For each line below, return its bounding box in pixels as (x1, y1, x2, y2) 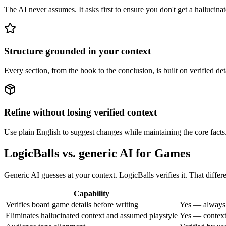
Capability (74, 189, 109, 198)
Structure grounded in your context (4, 45, 151, 56)
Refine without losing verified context (4, 106, 157, 118)
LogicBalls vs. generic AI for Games (4, 146, 190, 160)
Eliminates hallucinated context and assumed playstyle (6, 211, 178, 220)
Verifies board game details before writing (6, 200, 138, 209)
